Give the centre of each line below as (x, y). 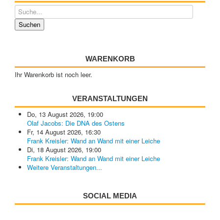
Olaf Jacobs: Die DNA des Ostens (76, 123)
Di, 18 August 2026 (54, 150)
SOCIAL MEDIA (110, 196)
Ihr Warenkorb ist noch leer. (54, 74)
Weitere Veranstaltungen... (65, 167)
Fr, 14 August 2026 (54, 132)
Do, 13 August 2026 (55, 114)
